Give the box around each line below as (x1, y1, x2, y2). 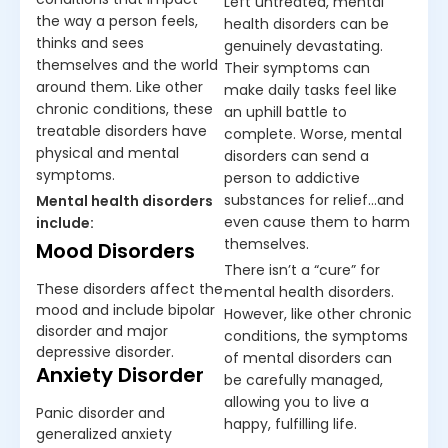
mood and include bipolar (36, 299, 215, 320)
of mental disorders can (224, 348, 392, 369)
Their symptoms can (224, 58, 370, 79)
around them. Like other (36, 76, 203, 97)
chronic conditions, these (36, 98, 213, 119)
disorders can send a (224, 146, 369, 167)
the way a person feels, (36, 10, 198, 31)
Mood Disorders (36, 236, 195, 265)
